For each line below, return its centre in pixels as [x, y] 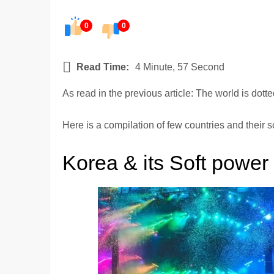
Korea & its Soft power [166, 162]
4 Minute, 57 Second [180, 67]
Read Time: [103, 67]
